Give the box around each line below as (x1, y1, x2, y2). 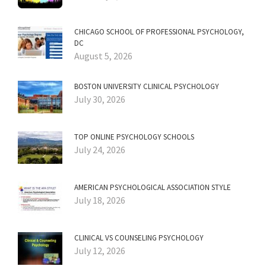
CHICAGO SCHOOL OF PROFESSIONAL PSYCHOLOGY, (74, 27, 244, 37)
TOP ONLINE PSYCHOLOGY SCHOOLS (74, 132, 194, 142)
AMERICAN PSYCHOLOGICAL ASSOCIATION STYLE (74, 182, 231, 193)
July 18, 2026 (74, 194, 125, 207)
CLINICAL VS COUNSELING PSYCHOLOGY (74, 233, 204, 243)
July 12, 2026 (74, 245, 125, 257)
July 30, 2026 (74, 93, 125, 106)
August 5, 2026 (74, 50, 132, 62)
